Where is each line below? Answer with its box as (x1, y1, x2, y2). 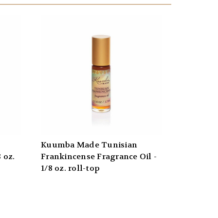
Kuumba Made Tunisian (41, 140, 137, 150)
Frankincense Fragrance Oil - (41, 151, 157, 162)
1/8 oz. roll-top (41, 163, 100, 174)
